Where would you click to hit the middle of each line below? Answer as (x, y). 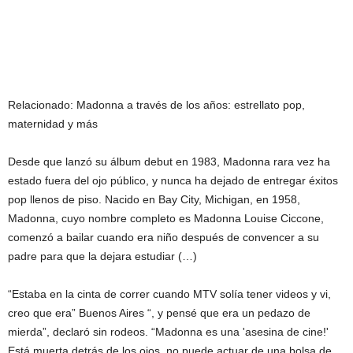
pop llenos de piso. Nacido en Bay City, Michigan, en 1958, (154, 199)
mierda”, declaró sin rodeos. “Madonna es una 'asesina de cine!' (168, 331)
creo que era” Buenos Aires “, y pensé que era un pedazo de (159, 312)
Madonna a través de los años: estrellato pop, (191, 104)
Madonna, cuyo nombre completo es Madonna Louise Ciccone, (166, 218)
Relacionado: (42, 104)
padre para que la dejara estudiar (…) (102, 256)
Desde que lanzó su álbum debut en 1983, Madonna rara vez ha (169, 161)
